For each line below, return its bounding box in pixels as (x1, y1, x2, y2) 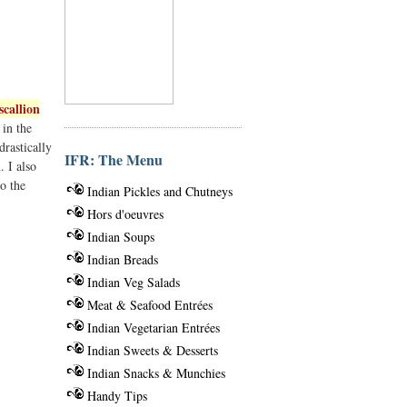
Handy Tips (87, 386, 147, 404)
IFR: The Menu (65, 148, 163, 170)
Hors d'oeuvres (87, 204, 164, 223)
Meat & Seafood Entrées (87, 295, 213, 313)
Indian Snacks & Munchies (87, 363, 225, 382)
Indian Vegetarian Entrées (87, 318, 220, 336)
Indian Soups (87, 227, 154, 245)
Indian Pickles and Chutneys (87, 182, 233, 200)
